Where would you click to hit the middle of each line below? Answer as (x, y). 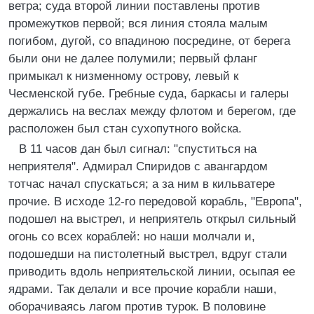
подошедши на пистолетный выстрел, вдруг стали (148, 254)
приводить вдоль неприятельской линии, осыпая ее (152, 272)
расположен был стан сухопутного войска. (125, 129)
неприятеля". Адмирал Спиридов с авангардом (138, 166)
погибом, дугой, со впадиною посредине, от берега (149, 41)
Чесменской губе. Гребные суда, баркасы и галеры (149, 94)
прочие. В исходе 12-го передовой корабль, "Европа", (155, 202)
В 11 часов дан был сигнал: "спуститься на (138, 149)
